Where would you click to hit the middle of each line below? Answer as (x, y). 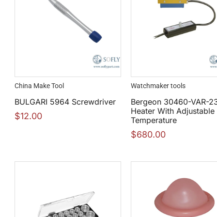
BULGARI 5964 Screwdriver (65, 102)
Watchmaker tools (158, 86)
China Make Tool (39, 86)
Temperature (154, 120)
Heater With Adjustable (173, 111)
